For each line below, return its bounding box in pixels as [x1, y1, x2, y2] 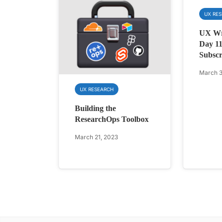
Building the [75, 104, 116, 113]
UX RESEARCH [80, 86, 113, 93]
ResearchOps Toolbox [75, 115, 149, 124]
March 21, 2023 [75, 133, 118, 141]
